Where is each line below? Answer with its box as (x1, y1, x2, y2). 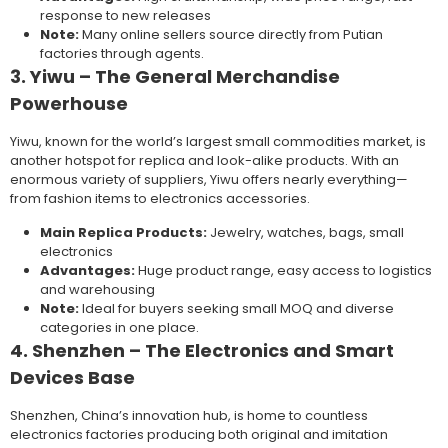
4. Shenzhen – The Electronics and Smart (10, 338, 394, 364)
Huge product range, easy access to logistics (135, 261, 432, 281)
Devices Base (10, 365, 135, 391)
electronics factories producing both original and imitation (10, 425, 388, 445)
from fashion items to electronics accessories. (10, 189, 310, 209)
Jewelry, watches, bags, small (207, 223, 404, 243)
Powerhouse (10, 91, 128, 117)
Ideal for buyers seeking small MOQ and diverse (79, 299, 394, 319)
